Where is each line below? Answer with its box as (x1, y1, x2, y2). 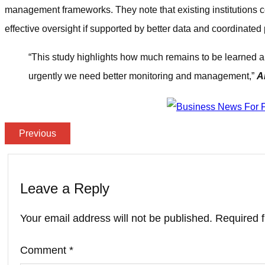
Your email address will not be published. (20, 212, 212, 224)
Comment (20, 244, 69, 256)
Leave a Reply (20, 180, 109, 196)
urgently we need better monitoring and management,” (28, 70, 257, 81)
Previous (19, 128, 56, 138)
